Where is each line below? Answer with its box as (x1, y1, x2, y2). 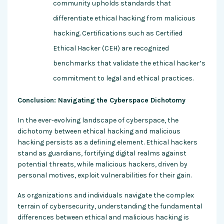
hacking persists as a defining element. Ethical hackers (17, 138, 197, 147)
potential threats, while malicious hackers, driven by (17, 160, 187, 169)
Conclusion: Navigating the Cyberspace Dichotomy (17, 96, 185, 105)
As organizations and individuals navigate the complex (17, 191, 194, 200)
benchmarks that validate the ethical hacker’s (53, 59, 205, 68)
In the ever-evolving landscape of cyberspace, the (17, 116, 178, 125)
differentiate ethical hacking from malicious (53, 14, 195, 23)
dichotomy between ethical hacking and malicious (17, 127, 180, 136)
